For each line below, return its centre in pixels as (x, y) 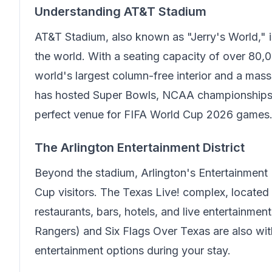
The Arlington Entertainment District (140, 148)
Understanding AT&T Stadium (121, 12)
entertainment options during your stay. (133, 250)
